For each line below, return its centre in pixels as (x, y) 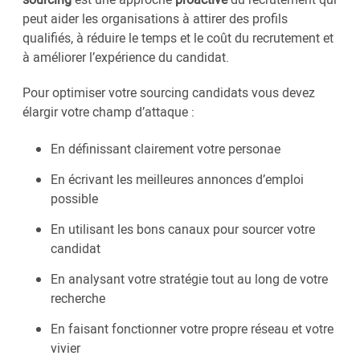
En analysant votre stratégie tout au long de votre (189, 279)
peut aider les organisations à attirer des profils (155, 19)
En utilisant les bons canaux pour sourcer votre (183, 229)
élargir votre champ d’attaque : (110, 112)
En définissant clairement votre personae (166, 149)
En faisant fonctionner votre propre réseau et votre (192, 329)
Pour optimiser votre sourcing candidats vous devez (169, 93)
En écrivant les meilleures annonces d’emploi (177, 180)
